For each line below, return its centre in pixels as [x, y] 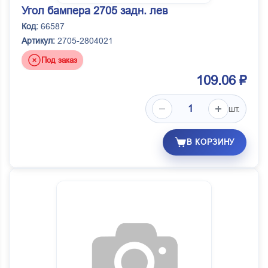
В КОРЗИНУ [211, 142]
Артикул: [38, 41]
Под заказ [59, 60]
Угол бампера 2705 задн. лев [95, 11]
